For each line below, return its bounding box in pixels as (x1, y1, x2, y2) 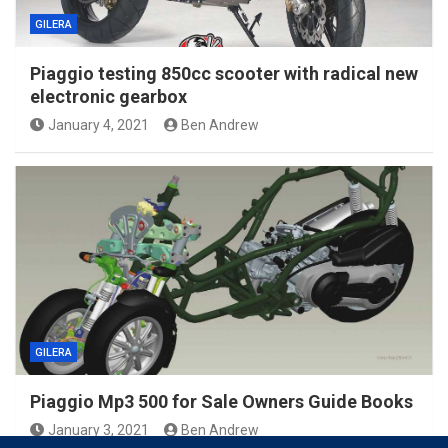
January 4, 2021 (47, 117, 149, 134)
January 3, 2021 (47, 422, 149, 439)
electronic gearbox (30, 86, 187, 108)
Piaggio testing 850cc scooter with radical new (30, 63, 418, 85)
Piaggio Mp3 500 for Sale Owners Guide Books (30, 391, 413, 413)
